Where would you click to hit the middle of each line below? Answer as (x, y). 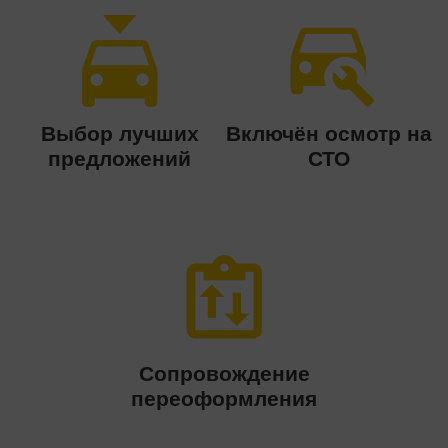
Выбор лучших (119, 133)
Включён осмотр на (328, 133)
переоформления (224, 398)
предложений (119, 158)
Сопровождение (224, 373)
